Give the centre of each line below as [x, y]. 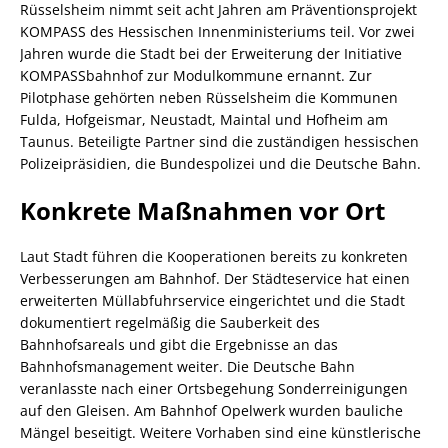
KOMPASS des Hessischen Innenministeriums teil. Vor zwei [217, 32]
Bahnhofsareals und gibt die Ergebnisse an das [179, 345]
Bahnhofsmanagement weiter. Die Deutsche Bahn [187, 367]
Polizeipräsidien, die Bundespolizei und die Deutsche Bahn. [220, 164]
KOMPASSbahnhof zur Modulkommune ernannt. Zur [196, 76]
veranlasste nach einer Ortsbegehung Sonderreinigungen [214, 389]
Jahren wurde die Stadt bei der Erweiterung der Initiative [211, 54]
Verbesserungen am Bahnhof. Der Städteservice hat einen [215, 279]
